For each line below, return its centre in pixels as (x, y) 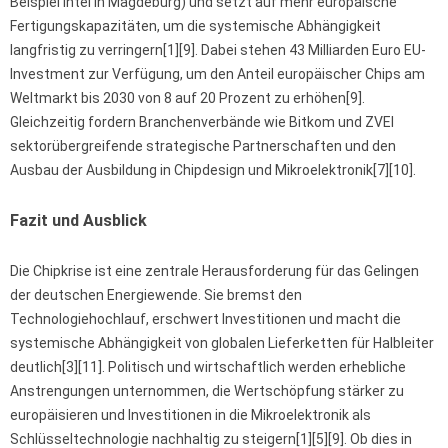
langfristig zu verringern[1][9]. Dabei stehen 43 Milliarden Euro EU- (218, 50)
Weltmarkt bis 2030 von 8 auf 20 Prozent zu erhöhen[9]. (187, 98)
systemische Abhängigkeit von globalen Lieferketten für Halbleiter (222, 343)
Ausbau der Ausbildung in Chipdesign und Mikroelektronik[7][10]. (213, 170)
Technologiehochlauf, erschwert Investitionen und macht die (205, 319)
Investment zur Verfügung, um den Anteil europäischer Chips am (217, 74)
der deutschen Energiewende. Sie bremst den (156, 295)
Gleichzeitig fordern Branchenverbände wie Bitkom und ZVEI (202, 122)
